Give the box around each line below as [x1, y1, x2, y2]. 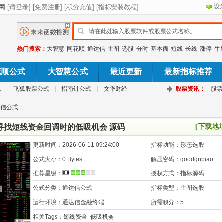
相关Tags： [33, 213, 63, 220]
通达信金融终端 [62, 199, 104, 206]
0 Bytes [62, 156, 82, 163]
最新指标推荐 [164, 67, 213, 76]
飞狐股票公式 [13, 85, 49, 92]
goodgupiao [180, 156, 213, 163]
